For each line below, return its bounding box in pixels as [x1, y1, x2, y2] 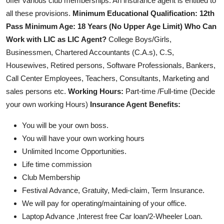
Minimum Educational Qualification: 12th [72, 8, 214, 17]
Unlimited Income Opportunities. [22, 146, 126, 155]
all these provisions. [6, 8, 72, 17]
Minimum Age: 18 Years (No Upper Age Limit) [25, 21, 182, 30]
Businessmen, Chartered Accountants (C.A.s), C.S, [6, 47, 174, 56]
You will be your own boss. [22, 120, 108, 129]
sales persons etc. [6, 86, 68, 95]
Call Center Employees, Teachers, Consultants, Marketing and [6, 73, 209, 82]
